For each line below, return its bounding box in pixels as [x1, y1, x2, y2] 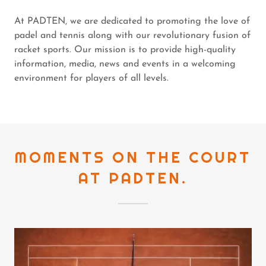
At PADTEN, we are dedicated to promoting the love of [14, 16, 250, 26]
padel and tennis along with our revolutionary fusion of [14, 30, 251, 40]
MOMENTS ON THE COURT [15, 147, 251, 167]
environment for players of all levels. [14, 73, 169, 83]
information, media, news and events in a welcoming [14, 59, 236, 69]
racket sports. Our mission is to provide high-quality [14, 45, 236, 55]
